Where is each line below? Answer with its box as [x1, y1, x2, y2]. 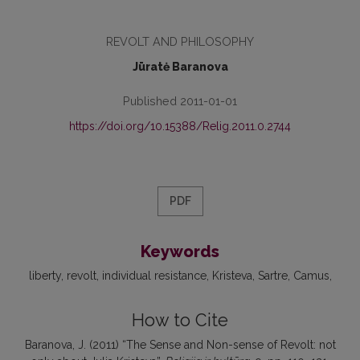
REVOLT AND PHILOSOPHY [106, 35, 254, 48]
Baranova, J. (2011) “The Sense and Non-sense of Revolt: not [24, 338, 336, 351]
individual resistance [101, 269, 207, 282]
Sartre [257, 269, 288, 282]
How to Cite [132, 310, 228, 330]
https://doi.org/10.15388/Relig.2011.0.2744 [69, 120, 291, 133]
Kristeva [211, 269, 252, 282]
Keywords [141, 242, 219, 261]
